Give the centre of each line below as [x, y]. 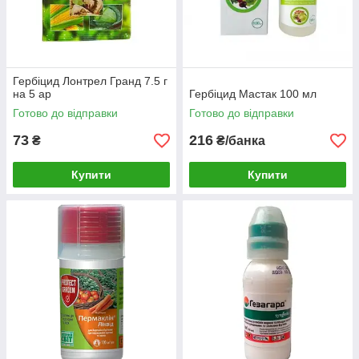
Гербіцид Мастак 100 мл [253, 94]
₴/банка [239, 141]
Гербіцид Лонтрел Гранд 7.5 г [90, 81]
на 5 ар [32, 94]
